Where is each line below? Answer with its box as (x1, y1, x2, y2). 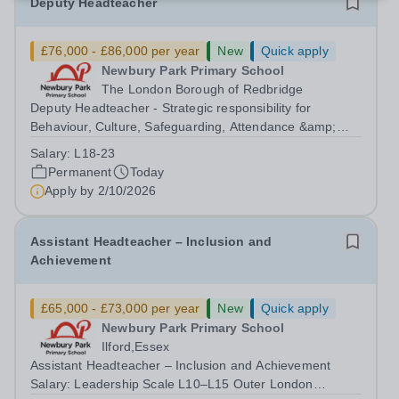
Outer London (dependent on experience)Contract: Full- (30, 157, 354, 171)
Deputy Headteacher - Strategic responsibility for (30, 101, 312, 115)
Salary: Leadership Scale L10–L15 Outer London (30, 377, 313, 391)
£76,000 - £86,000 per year (41, 44, 200, 58)
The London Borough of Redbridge (102, 82, 304, 96)
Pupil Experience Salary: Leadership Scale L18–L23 (30, 138, 131, 152)
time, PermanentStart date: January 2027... (30, 175, 281, 190)
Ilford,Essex (102, 339, 170, 354)
